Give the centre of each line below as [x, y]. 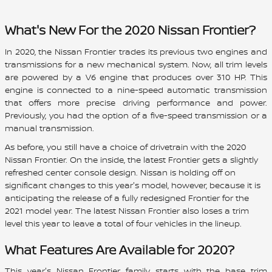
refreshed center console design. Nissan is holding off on [120, 172]
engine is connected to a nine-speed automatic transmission [136, 89]
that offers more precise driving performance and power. [136, 102]
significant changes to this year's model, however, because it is [133, 185]
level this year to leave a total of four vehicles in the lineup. [123, 223]
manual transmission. [49, 127]
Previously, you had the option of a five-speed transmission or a [136, 115]
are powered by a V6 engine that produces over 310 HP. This [136, 76]
